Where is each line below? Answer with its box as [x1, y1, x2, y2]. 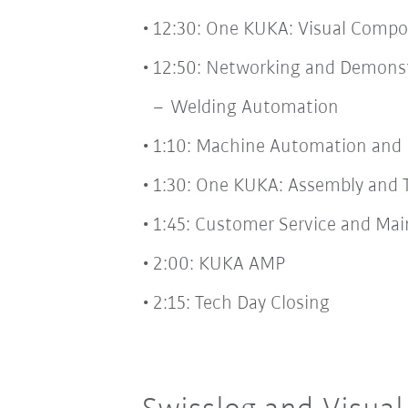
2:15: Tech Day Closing [152, 292, 330, 314]
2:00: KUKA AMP [152, 253, 285, 275]
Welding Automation [165, 97, 339, 118]
